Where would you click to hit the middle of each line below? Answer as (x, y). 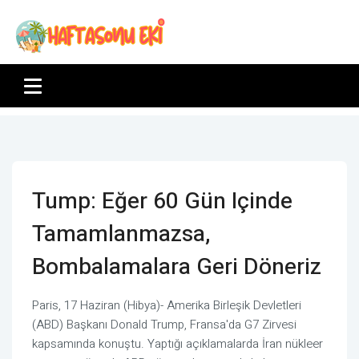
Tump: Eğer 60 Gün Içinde (162, 202)
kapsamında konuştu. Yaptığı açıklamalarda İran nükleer (177, 344)
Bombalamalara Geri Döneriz (177, 267)
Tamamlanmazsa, (121, 234)
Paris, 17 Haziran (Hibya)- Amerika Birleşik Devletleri (167, 305)
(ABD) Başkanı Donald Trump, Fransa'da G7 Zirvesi (164, 325)
